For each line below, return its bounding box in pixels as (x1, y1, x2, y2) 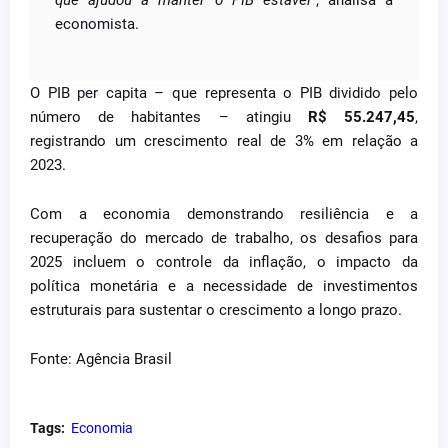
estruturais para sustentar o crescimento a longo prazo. (30, 301, 402, 319)
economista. (55, 15, 139, 33)
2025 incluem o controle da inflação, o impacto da (30, 253, 418, 271)
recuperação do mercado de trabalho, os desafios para (30, 229, 418, 247)
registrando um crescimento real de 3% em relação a (30, 132, 418, 150)
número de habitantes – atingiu (30, 108, 308, 126)
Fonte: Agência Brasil (30, 350, 172, 368)
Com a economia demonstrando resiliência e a (30, 205, 418, 223)
